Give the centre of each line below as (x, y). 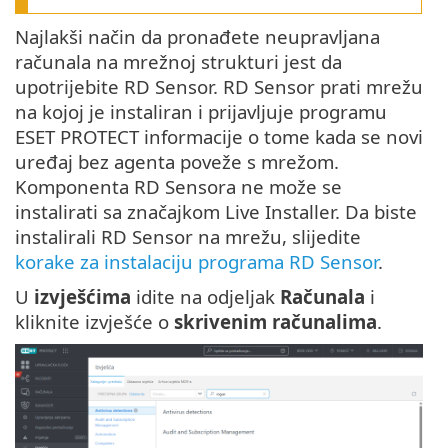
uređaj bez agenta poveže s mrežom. (177, 162)
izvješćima (82, 297)
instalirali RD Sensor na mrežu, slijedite (188, 237)
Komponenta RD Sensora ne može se (178, 187)
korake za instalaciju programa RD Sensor (196, 262)
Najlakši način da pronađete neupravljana (197, 37)
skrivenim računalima (275, 322)
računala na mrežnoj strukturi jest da (178, 62)
